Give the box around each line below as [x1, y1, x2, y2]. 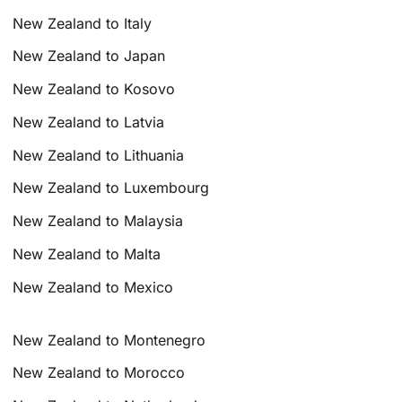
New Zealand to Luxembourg [13, 179, 210, 197]
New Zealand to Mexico [13, 277, 174, 296]
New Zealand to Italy [13, 13, 153, 32]
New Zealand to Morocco [13, 363, 186, 382]
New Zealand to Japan [13, 47, 166, 66]
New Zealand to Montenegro [13, 330, 206, 349]
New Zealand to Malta [13, 245, 162, 264]
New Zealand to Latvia [13, 112, 165, 131]
